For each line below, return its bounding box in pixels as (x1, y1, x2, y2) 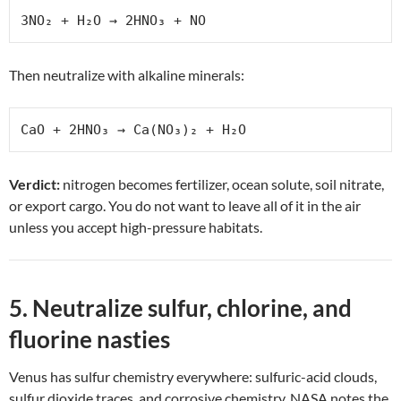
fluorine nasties (9, 324, 170, 354)
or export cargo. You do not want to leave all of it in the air (9, 196, 361, 214)
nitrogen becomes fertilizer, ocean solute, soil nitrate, (60, 175, 384, 192)
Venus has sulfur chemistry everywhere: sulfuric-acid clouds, (9, 367, 377, 385)
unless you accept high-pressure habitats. (9, 218, 262, 235)
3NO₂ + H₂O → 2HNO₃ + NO (21, 12, 206, 29)
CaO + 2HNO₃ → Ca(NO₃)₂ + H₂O (21, 121, 246, 138)
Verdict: (9, 175, 60, 192)
